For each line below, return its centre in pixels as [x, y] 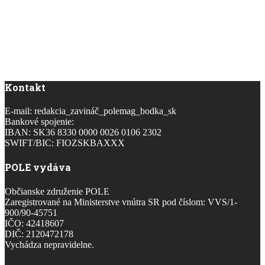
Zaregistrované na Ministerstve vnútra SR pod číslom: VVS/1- [121, 202]
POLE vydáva [38, 167]
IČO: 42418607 [34, 223]
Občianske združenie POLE [57, 191]
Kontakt [25, 87]
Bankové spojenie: [39, 122]
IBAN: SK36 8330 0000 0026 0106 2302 [83, 132]
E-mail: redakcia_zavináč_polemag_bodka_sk [91, 111]
